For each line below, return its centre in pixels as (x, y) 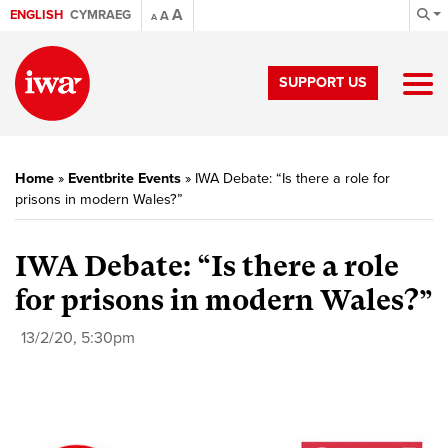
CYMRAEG (100, 15)
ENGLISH (36, 15)
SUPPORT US (323, 82)
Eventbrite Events (124, 178)
